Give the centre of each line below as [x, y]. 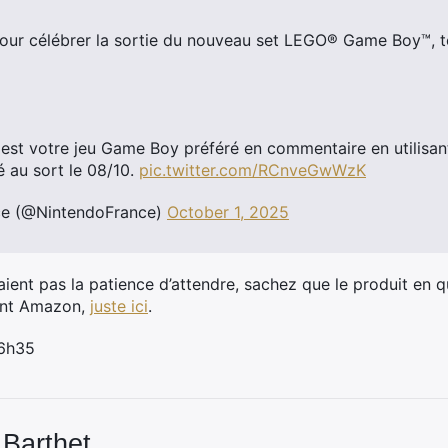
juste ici [119, 306]
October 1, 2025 [228, 212]
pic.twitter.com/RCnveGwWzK [252, 170]
